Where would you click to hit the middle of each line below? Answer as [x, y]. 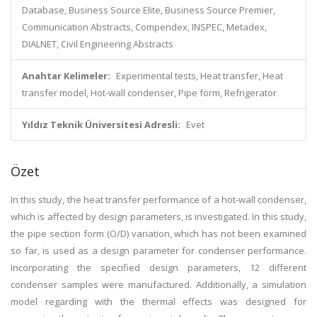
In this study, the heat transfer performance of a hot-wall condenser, [158, 200]
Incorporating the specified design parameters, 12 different [158, 267]
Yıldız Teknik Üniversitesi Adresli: [101, 125]
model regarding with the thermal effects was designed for [158, 301]
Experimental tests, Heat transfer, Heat [200, 76]
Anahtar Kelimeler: [66, 76]
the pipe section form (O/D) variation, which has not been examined [158, 234]
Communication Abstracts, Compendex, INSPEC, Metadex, [144, 27]
